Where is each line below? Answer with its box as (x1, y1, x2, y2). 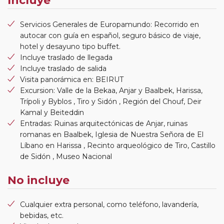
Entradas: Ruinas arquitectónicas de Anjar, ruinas (20, 118, 187, 128)
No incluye (7, 173, 69, 187)
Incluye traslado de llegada (20, 52, 112, 62)
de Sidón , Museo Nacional (20, 151, 112, 161)
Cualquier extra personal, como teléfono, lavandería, (20, 199, 198, 209)
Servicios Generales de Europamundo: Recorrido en (20, 19, 199, 29)
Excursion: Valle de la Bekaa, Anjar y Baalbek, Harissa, (20, 85, 202, 95)
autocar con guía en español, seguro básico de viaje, (20, 30, 200, 40)
